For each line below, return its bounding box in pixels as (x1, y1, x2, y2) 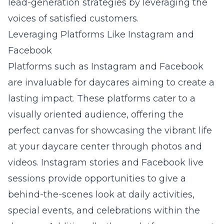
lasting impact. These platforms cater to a (8, 93, 195, 104)
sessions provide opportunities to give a (8, 173, 186, 184)
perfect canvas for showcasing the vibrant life (8, 125, 212, 136)
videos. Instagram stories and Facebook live (8, 157, 203, 168)
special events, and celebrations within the (8, 205, 200, 216)
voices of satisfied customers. (8, 13, 138, 24)
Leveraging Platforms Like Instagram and (8, 29, 194, 40)
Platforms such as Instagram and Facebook (8, 61, 203, 72)
